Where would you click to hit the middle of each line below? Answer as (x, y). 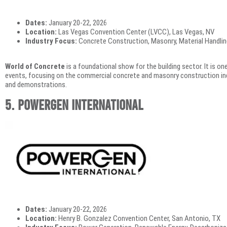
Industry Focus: (51, 41)
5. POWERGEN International (74, 105)
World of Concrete (35, 66)
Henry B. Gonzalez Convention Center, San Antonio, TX (139, 218)
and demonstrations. (36, 84)
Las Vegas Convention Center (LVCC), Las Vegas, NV (136, 32)
